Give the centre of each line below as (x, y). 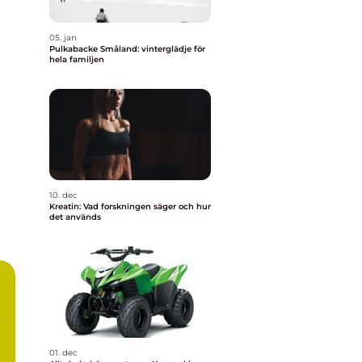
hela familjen (77, 59)
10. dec (63, 195)
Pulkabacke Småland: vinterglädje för (127, 49)
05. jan (63, 38)
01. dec (63, 353)
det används (75, 217)
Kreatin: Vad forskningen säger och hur (130, 206)
